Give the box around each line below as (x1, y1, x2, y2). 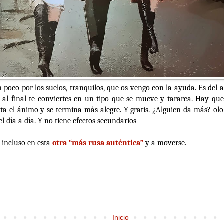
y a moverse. (145, 138, 186, 148)
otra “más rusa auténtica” (52, 138, 143, 148)
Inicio (112, 213, 129, 221)
